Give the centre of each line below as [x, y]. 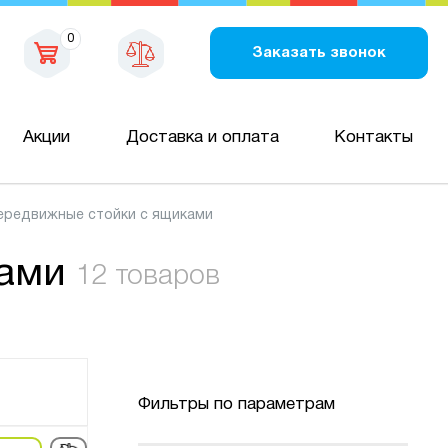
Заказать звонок [318, 52]
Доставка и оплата [202, 137]
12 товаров [148, 276]
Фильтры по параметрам [236, 405]
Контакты [373, 137]
